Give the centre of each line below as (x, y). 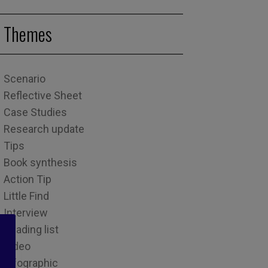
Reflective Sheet (42, 95)
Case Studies (35, 112)
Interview (25, 212)
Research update (44, 129)
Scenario (24, 78)
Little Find (26, 196)
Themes (28, 33)
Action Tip (27, 179)
